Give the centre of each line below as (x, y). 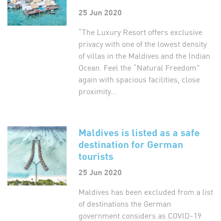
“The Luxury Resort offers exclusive (140, 32)
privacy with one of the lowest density (143, 43)
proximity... (97, 91)
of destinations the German (125, 203)
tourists (96, 156)
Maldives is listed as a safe (139, 132)
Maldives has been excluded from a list (146, 191)
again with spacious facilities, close (139, 79)
